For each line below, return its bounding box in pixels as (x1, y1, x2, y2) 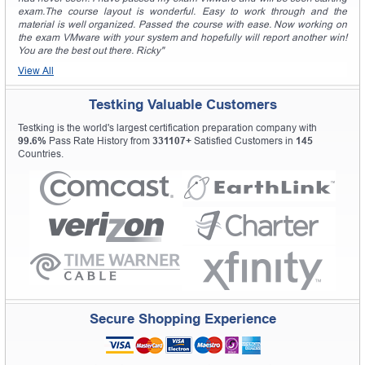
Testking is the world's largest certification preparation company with (18, 121, 317, 134)
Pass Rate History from (46, 134, 152, 147)
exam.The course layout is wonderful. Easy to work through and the (18, 5, 347, 17)
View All (18, 64, 54, 77)
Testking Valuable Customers (88, 96, 277, 112)
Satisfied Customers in (191, 134, 296, 147)
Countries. (18, 147, 64, 160)
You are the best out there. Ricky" (18, 44, 164, 56)
